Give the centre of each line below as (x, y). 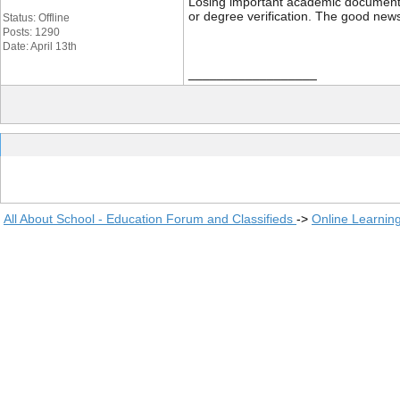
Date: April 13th (40, 46)
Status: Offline (36, 18)
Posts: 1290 (31, 32)
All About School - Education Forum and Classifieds (150, 219)
